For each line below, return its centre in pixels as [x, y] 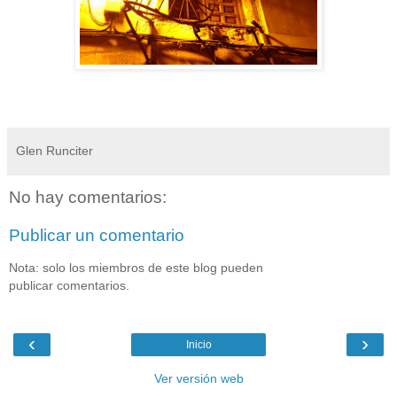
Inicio [198, 345]
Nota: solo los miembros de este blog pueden [136, 267]
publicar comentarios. [69, 285]
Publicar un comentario [97, 236]
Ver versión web [198, 379]
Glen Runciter [54, 150]
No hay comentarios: [88, 197]
